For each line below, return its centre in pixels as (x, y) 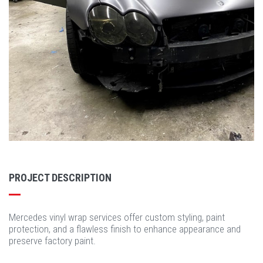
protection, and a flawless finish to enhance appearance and (125, 229)
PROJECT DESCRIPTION (60, 178)
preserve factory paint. (52, 241)
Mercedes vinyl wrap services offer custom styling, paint (117, 217)
